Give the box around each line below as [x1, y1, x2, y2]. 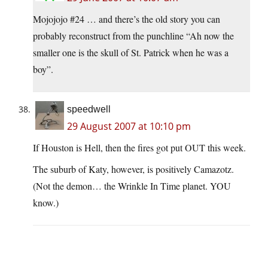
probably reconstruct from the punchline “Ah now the [33, 29, 234, 42]
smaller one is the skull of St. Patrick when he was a [33, 46, 229, 59]
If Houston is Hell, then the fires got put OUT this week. [33, 141, 246, 154]
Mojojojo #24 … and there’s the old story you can [33, 13, 220, 26]
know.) [33, 196, 59, 209]
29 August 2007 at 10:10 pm [67, 120, 191, 133]
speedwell [67, 104, 111, 115]
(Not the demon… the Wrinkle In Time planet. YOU [33, 179, 231, 193]
